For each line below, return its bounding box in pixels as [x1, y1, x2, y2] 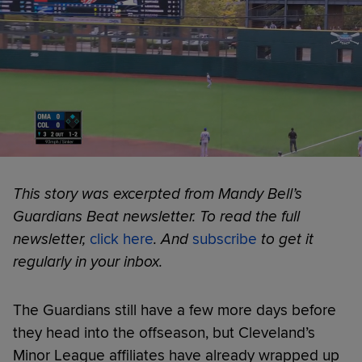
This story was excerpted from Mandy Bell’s [13, 183, 302, 204]
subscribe [192, 229, 257, 249]
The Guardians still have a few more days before [13, 300, 336, 320]
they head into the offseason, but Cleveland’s [13, 322, 315, 343]
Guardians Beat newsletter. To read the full [13, 206, 300, 226]
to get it [261, 229, 314, 249]
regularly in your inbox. [13, 251, 162, 271]
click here [90, 229, 154, 249]
